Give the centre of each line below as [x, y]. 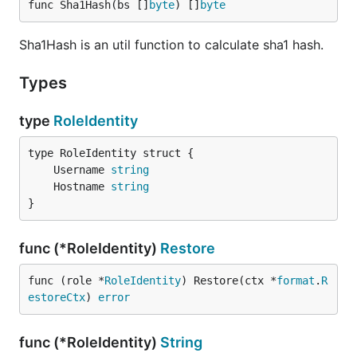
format [296, 280]
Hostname [82, 186]
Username [82, 170]
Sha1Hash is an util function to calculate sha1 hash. [171, 45]
